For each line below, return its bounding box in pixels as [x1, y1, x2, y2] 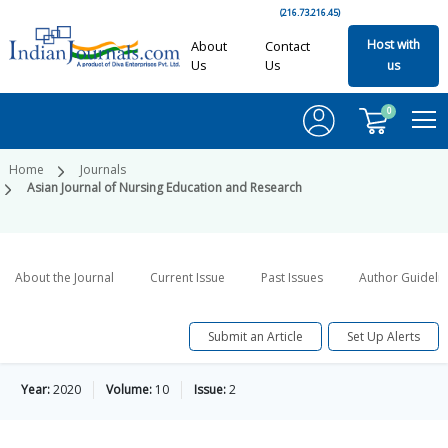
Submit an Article [208, 327, 303, 345]
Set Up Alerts [347, 327, 420, 345]
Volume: [106, 381, 152, 399]
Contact [264, 37, 310, 55]
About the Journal [15, 269, 114, 287]
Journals [80, 161, 126, 179]
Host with [366, 36, 420, 54]
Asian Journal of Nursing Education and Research [27, 179, 302, 197]
